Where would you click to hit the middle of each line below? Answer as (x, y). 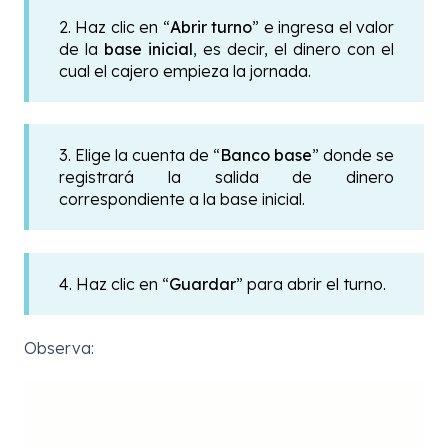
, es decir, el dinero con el (293, 48)
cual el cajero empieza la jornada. (185, 70)
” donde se (353, 155)
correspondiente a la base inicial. (182, 199)
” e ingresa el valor (323, 26)
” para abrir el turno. (311, 283)
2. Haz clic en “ (114, 26)
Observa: (59, 348)
